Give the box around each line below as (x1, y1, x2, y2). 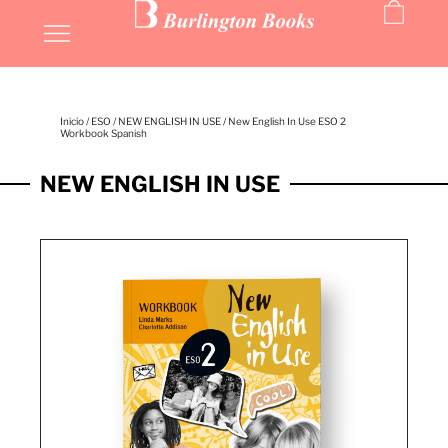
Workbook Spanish (60, 127, 147, 139)
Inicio (60, 115, 84, 127)
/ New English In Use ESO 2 (221, 115, 346, 127)
